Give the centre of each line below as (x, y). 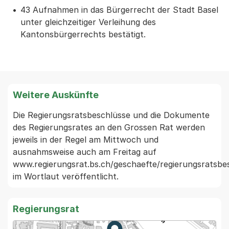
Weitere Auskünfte (56, 95)
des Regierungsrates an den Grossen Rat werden (109, 127)
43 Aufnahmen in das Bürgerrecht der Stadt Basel (119, 10)
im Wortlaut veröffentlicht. (67, 176)
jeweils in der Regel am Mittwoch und (86, 140)
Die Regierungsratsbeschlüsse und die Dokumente (111, 115)
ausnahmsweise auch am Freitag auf (85, 152)
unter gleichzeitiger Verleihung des (88, 22)
